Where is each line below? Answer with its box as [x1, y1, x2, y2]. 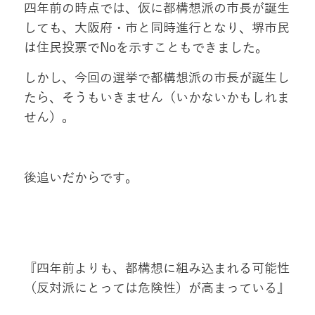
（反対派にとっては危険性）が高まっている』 [23, 281, 290, 296]
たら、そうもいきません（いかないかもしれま [23, 91, 290, 105]
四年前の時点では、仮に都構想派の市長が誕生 [23, 1, 290, 16]
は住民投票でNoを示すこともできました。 [23, 41, 268, 56]
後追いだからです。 [23, 171, 138, 186]
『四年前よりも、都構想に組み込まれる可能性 [23, 262, 290, 276]
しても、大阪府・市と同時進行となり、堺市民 [23, 21, 290, 36]
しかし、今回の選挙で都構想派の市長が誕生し [23, 71, 290, 86]
